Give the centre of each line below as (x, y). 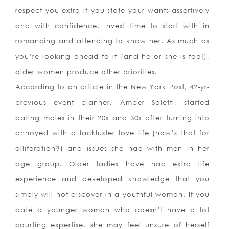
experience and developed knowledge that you (113, 179)
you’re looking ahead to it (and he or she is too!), (113, 56)
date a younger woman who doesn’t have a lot (113, 210)
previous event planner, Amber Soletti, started (113, 102)
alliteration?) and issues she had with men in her (113, 148)
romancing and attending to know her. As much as (113, 41)
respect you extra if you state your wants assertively (113, 10)
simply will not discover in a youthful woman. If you (113, 194)
